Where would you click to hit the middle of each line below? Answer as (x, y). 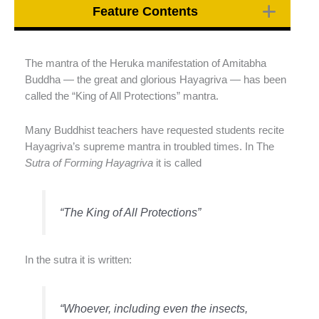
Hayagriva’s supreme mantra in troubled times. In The (150, 147)
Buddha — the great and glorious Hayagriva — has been (156, 79)
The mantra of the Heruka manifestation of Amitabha (146, 63)
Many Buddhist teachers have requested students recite (155, 131)
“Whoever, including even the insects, (154, 309)
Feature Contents (145, 11)
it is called (177, 163)
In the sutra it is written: (78, 260)
